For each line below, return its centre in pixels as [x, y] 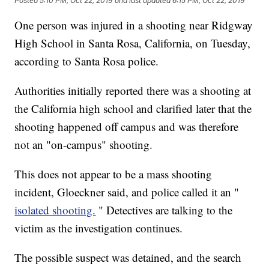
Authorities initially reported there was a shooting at [133, 91]
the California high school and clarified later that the [133, 109]
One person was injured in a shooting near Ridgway [134, 25]
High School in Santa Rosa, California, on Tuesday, [133, 43]
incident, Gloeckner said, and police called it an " [127, 192]
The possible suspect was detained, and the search [128, 258]
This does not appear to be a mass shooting [113, 174]
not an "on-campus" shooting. [84, 145]
